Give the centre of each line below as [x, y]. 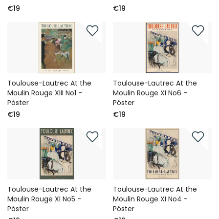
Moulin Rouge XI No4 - [151, 199]
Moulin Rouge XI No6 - [150, 93]
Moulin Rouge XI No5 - [44, 199]
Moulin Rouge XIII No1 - [45, 93]
